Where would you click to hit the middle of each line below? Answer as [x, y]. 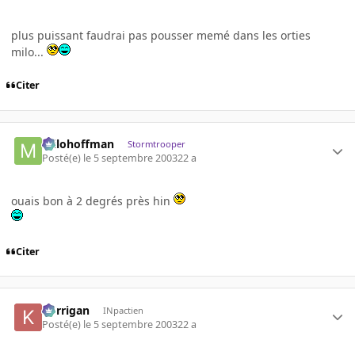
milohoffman [78, 143]
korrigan [66, 310]
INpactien [123, 310]
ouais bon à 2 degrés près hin [92, 201]
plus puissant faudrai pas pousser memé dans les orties [161, 35]
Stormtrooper [156, 143]
